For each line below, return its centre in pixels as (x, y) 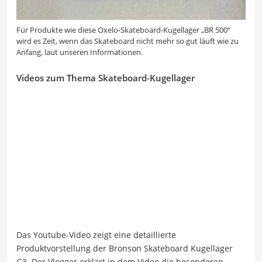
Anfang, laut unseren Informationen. (80, 52)
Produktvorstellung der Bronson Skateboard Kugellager (125, 249)
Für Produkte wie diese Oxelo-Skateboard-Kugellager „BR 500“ (123, 30)
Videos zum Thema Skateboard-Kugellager (106, 77)
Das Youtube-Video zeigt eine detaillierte (96, 235)
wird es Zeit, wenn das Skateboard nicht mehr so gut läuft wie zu (127, 41)
